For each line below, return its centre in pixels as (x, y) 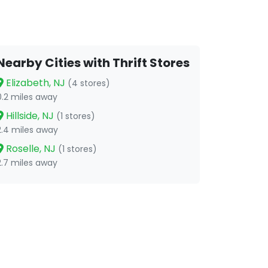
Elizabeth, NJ (36, 83)
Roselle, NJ (31, 149)
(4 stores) (89, 83)
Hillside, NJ (30, 116)
